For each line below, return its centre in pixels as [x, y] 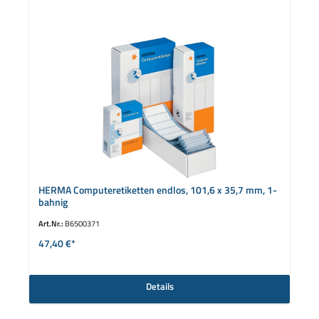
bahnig [53, 203]
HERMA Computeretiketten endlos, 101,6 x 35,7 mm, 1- [157, 190]
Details [159, 287]
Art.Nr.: [51, 223]
